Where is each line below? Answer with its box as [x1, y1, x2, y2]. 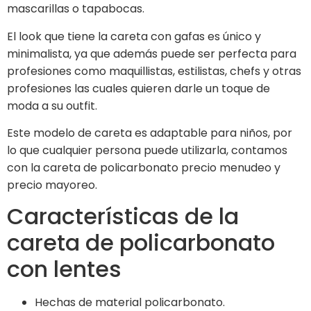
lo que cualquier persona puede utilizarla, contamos [7, 142, 287, 159]
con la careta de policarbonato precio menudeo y [7, 160, 280, 176]
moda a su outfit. [7, 97, 97, 114]
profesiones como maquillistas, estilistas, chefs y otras [7, 62, 301, 79]
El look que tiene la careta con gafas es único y [7, 28, 264, 44]
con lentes [7, 253, 121, 285]
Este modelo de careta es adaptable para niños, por [7, 125, 292, 142]
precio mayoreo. [7, 177, 97, 194]
